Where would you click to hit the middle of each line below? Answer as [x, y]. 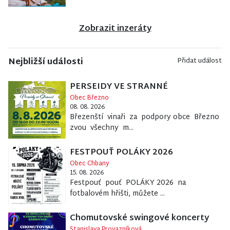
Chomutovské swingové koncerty [139, 218]
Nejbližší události [46, 63]
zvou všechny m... [101, 128]
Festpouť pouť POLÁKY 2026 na [129, 183]
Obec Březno [89, 98]
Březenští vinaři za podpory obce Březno [144, 118]
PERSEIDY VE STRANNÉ [119, 87]
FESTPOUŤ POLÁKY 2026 [121, 153]
